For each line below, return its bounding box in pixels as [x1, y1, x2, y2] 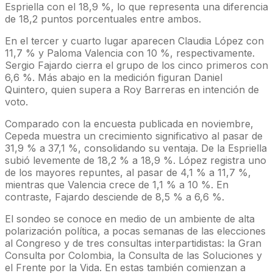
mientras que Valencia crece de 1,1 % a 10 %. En [5, 179, 229, 191]
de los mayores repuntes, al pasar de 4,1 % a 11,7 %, [5, 166, 251, 179]
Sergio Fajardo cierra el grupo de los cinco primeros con [5, 59, 268, 71]
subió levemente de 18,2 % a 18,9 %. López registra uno [5, 154, 266, 166]
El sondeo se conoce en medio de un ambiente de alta [5, 213, 255, 225]
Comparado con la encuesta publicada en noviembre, [5, 118, 253, 130]
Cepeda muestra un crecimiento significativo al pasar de [5, 130, 263, 142]
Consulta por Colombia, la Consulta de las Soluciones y [5, 249, 262, 261]
